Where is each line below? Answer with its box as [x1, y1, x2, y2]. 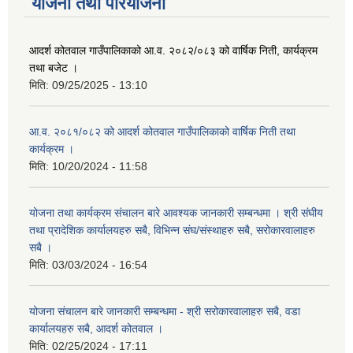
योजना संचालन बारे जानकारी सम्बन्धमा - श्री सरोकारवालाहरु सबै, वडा [29, 304, 300, 318]
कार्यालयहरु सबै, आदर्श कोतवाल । [29, 321, 163, 335]
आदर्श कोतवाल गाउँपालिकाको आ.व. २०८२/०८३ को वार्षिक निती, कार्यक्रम [29, 43, 318, 57]
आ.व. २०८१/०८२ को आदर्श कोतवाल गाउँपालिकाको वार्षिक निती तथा [29, 124, 295, 138]
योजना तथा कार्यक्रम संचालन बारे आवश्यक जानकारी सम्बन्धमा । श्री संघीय [29, 206, 323, 219]
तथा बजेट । [29, 61, 78, 74]
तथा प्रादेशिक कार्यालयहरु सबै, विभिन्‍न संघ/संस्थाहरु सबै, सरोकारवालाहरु [29, 223, 315, 236]
